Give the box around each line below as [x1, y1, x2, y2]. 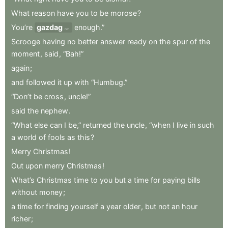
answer [100, 37, 125, 46]
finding [46, 202, 69, 211]
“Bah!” [63, 49, 83, 58]
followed [26, 77, 55, 87]
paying [162, 175, 185, 184]
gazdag [37, 22, 63, 32]
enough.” [74, 22, 104, 32]
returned [83, 120, 111, 129]
